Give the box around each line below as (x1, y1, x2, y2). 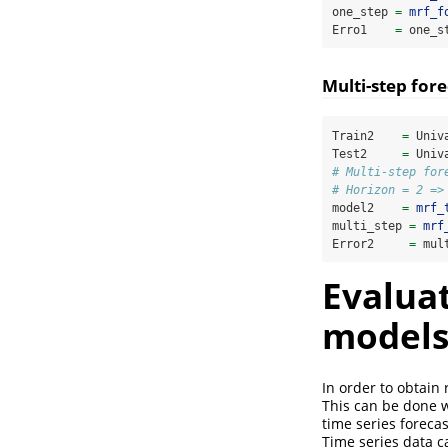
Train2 (332, 128, 402, 143)
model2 (332, 200, 402, 215)
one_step (332, 5, 395, 19)
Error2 (332, 236, 409, 251)
